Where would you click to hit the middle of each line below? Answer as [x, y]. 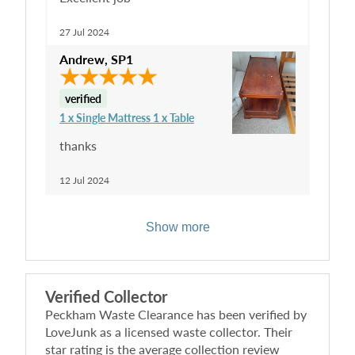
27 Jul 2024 [84, 32]
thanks [78, 145]
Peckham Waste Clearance [119, 314]
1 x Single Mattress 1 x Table [127, 118]
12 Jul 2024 [84, 180]
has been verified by [250, 314]
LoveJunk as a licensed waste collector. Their [169, 332]
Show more [177, 227]
